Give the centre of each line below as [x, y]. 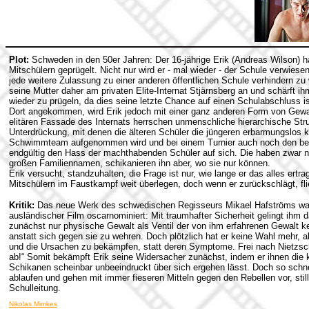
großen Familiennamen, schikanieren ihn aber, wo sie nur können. [140, 163]
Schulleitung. [35, 288]
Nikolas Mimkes [33, 304]
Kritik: [22, 205]
